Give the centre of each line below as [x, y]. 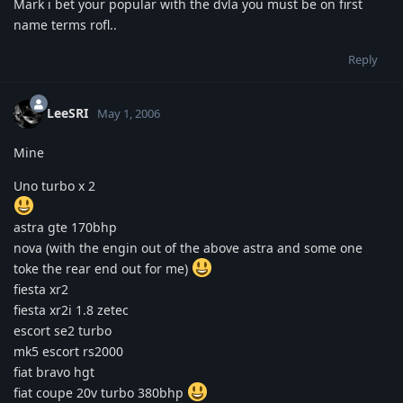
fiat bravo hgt [54, 372]
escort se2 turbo [63, 330]
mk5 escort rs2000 [68, 351]
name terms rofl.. [65, 24]
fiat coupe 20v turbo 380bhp [100, 392]
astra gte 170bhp [65, 227]
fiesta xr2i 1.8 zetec [71, 309]
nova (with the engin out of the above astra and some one [188, 247]
